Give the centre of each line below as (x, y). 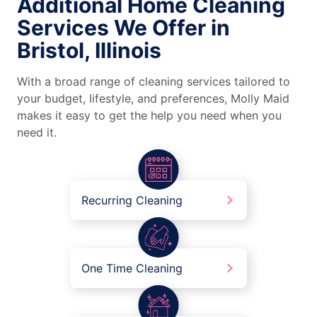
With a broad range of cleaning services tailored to (154, 82)
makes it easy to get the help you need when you (149, 116)
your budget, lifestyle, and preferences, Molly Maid (153, 99)
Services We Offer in (123, 28)
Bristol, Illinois (89, 51)
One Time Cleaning (132, 269)
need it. (37, 133)
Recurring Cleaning (132, 201)
